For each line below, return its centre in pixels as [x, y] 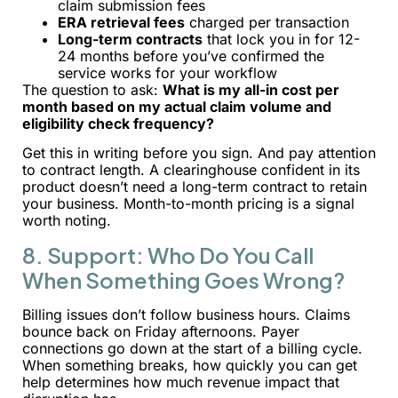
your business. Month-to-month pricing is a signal [188, 204]
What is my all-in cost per [251, 89]
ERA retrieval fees [121, 22]
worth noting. [67, 221]
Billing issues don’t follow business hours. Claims [186, 314]
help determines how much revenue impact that [181, 382]
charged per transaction [267, 22]
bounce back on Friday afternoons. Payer [161, 331]
